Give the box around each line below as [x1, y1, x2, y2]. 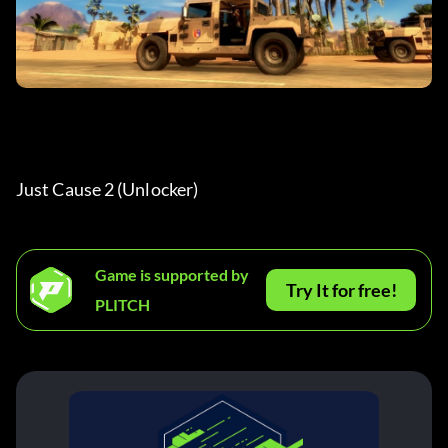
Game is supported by [95, 265, 249, 285]
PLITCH [95, 295, 150, 315]
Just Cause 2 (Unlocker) [16, 178, 202, 201]
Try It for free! [285, 279, 397, 302]
